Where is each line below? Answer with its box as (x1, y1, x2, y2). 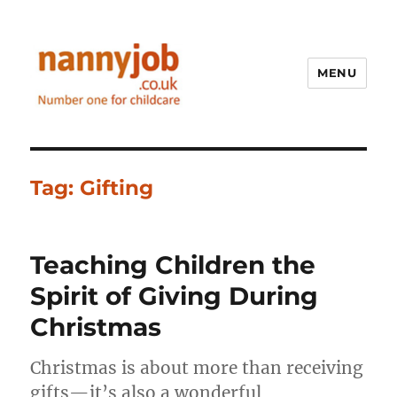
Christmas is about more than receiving (30, 356, 364, 378)
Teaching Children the (30, 249, 316, 280)
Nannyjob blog (30, 121, 189, 147)
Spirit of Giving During (30, 280, 319, 311)
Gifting (80, 175, 154, 200)
